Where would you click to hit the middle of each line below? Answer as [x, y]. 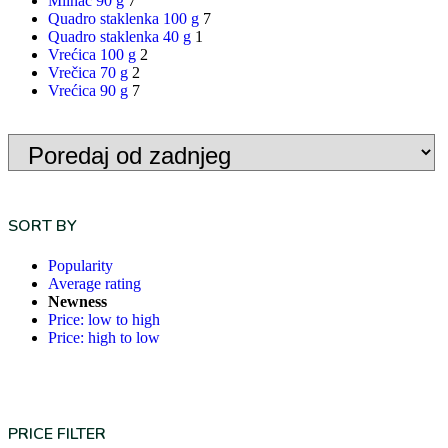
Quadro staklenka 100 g [123, 18]
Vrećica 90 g [88, 90]
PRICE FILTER [57, 434]
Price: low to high [104, 320]
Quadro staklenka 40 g [119, 36]
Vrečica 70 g [88, 72]
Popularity [80, 266]
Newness [77, 302]
